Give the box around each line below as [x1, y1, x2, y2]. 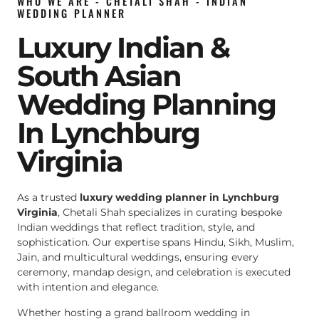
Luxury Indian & [17, 30, 229, 66]
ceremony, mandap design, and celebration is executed [17, 266, 291, 279]
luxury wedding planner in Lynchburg [80, 191, 279, 204]
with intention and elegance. [17, 281, 159, 294]
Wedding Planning [17, 87, 276, 122]
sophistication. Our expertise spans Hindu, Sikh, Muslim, [17, 236, 294, 249]
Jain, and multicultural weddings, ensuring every [17, 251, 258, 264]
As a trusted [17, 191, 80, 204]
